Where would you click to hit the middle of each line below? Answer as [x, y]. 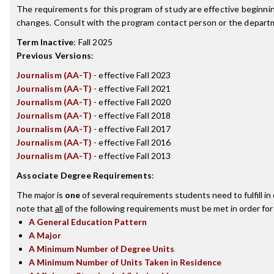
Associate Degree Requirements [84, 175]
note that [36, 208]
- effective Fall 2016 [131, 142]
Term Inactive [45, 42]
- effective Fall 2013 [131, 156]
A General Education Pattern [88, 222]
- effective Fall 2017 [131, 129]
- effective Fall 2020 [131, 102]
